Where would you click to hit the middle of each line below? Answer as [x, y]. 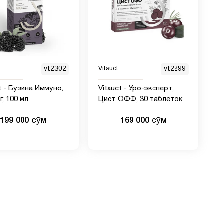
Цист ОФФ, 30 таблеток [140, 99]
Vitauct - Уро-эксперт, [136, 89]
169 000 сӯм [143, 121]
